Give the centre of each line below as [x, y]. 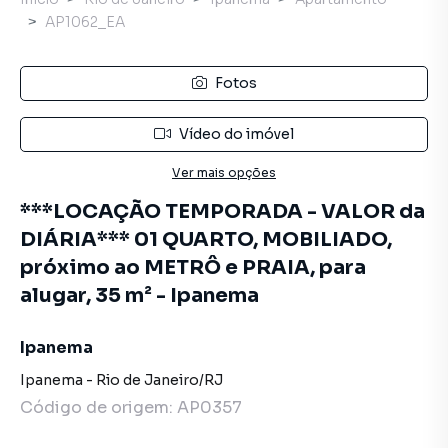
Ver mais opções [224, 172]
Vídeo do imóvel [236, 134]
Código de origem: [98, 407]
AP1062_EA [85, 22]
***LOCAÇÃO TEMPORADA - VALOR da [222, 211]
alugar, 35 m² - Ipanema [139, 295]
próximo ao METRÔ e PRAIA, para [193, 267]
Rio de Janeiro [147, 380]
